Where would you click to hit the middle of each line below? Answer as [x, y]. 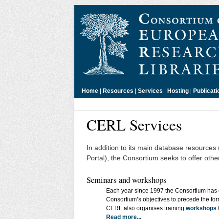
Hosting [178, 91]
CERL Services [134, 125]
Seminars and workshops [127, 180]
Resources [118, 91]
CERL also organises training [146, 208]
